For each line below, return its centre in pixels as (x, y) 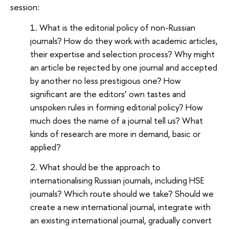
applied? (46, 147)
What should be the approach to (100, 167)
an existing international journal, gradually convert (121, 220)
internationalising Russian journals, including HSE (117, 180)
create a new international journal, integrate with (121, 207)
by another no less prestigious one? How (106, 80)
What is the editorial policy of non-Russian (118, 27)
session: (25, 7)
